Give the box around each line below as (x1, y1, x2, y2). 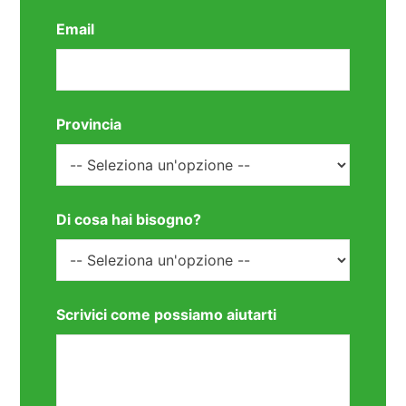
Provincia (56, 115, 122, 134)
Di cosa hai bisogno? (56, 210, 202, 229)
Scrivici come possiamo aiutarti (56, 305, 277, 324)
